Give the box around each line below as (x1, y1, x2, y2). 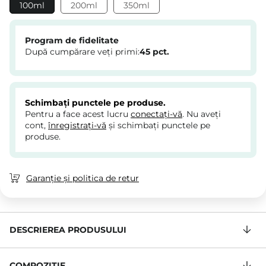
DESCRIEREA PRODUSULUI (9, 224, 126, 236)
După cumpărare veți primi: (25, 46, 140, 58)
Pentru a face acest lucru (25, 109, 131, 120)
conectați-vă (131, 109, 182, 120)
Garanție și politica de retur (26, 173, 139, 184)
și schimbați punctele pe (106, 120, 210, 131)
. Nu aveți (182, 109, 221, 120)
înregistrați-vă (48, 120, 106, 131)
